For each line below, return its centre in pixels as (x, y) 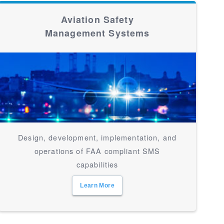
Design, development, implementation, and (97, 137)
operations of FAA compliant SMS (97, 151)
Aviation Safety (97, 19)
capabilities (97, 164)
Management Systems (97, 33)
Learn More (97, 185)
